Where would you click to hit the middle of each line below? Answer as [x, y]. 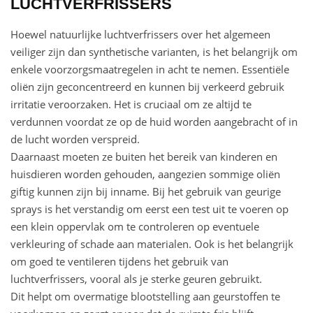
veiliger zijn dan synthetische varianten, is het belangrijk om [154, 52]
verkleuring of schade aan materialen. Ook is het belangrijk [152, 244]
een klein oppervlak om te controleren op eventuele [135, 227]
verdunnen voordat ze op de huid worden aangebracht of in [154, 122]
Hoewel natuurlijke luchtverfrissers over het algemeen [140, 35]
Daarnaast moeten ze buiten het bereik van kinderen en [144, 157]
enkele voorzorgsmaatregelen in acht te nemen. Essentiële [150, 70]
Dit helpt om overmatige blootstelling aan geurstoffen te [145, 297]
